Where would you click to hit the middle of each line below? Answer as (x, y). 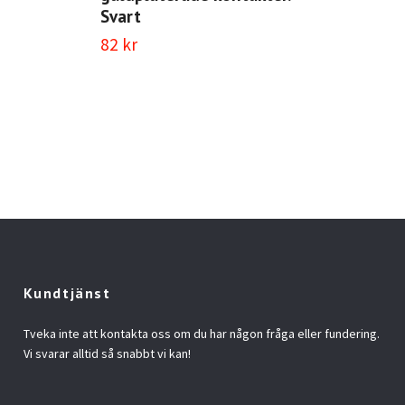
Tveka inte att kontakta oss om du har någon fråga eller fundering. (201, 334)
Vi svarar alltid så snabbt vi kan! (107, 354)
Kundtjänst (67, 293)
